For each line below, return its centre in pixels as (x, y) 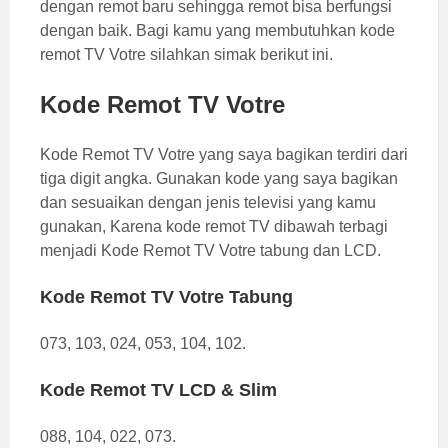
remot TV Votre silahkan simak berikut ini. (186, 55)
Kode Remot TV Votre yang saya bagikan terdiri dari (224, 155)
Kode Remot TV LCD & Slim (158, 390)
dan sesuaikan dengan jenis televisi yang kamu (208, 203)
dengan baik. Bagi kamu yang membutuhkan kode (217, 31)
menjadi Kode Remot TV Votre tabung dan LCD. (210, 251)
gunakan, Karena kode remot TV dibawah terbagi (214, 227)
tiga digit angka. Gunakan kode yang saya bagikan (219, 179)
